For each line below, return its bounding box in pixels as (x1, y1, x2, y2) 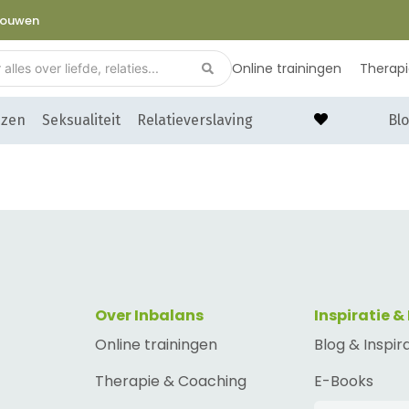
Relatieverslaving (137, 111, 253, 130)
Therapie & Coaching (95, 371, 246, 393)
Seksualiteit (42, 111, 121, 130)
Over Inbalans (95, 305, 204, 327)
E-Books (314, 371, 373, 393)
